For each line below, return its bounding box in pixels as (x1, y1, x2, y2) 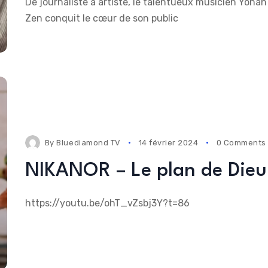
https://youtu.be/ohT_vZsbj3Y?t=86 (25, 197, 190, 209)
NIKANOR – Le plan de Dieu (25, 160, 267, 181)
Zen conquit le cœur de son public (25, 13, 178, 25)
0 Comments (216, 138, 266, 147)
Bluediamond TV (56, 138, 121, 147)
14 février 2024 (138, 138, 199, 147)
